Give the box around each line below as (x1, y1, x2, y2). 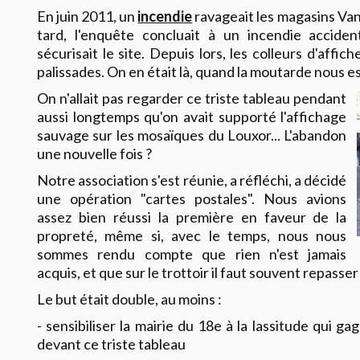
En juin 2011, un (37, 6, 138, 25)
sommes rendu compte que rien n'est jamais (37, 244, 347, 263)
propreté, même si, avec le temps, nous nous (37, 226, 347, 244)
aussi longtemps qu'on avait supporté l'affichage (37, 107, 347, 125)
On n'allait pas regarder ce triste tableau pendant (37, 88, 347, 107)
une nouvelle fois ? (37, 144, 152, 162)
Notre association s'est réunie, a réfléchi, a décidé (37, 170, 347, 189)
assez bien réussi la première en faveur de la (37, 207, 347, 226)
